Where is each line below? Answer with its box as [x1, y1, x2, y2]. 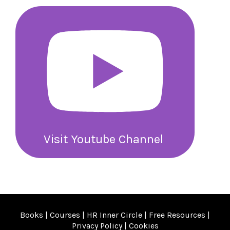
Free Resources [149, 210, 205, 220]
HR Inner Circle [87, 210, 142, 220]
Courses [50, 210, 82, 220]
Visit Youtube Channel [44, 131, 163, 146]
